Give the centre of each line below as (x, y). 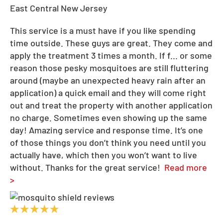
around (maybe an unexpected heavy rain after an (108, 80)
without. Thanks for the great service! (85, 167)
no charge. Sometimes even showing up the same (109, 117)
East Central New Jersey (59, 8)
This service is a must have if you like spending (103, 30)
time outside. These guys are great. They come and (111, 43)
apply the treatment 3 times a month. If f (90, 55)
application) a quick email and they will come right (108, 92)
